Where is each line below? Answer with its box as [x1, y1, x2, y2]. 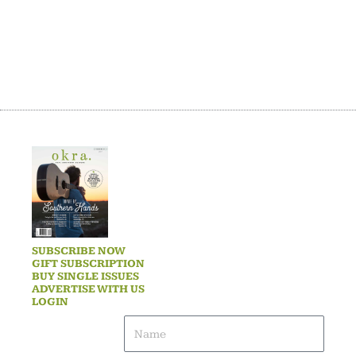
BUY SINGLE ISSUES [32, 270, 139, 284]
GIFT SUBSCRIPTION [32, 257, 145, 271]
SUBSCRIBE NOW [32, 245, 126, 258]
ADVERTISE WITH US [32, 283, 145, 296]
